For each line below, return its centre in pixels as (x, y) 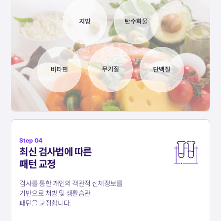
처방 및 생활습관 (68, 194)
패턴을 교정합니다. (45, 203)
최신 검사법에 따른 (55, 152)
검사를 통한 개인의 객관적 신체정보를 (71, 184)
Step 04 (31, 141)
